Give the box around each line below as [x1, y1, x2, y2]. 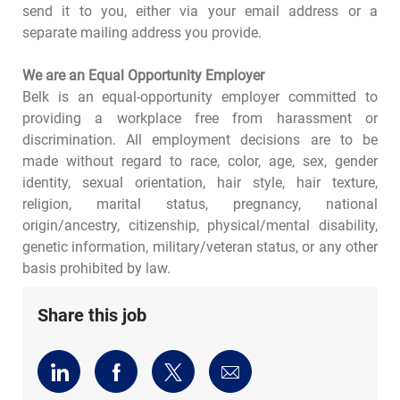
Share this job [37, 304, 146, 326]
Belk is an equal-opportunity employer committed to [21, 87, 379, 105]
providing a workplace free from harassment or [21, 109, 379, 127]
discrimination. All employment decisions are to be [21, 130, 379, 148]
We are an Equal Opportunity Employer [21, 66, 264, 84]
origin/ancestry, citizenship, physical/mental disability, [21, 216, 379, 234]
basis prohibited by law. [21, 259, 174, 277]
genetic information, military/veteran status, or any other [21, 237, 379, 255]
